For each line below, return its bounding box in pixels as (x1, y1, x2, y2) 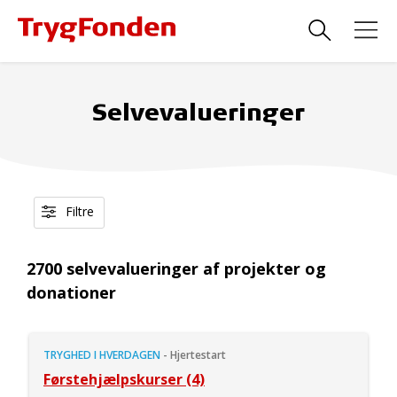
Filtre (62, 203, 94, 220)
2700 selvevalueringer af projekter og (27, 258, 326, 279)
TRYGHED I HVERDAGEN (43, 347, 160, 362)
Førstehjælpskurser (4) (43, 370, 205, 389)
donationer (27, 282, 116, 303)
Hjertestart (170, 347, 226, 362)
